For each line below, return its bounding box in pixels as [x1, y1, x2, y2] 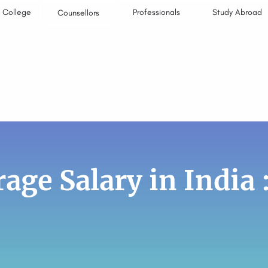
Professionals [133, 7, 181, 17]
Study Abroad [212, 7, 263, 17]
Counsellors [57, 8, 100, 18]
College [2, 7, 32, 17]
